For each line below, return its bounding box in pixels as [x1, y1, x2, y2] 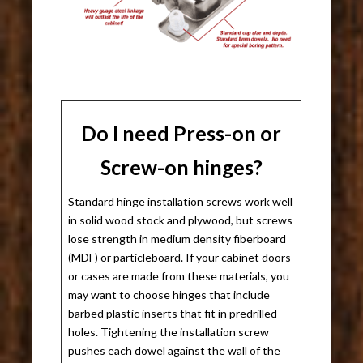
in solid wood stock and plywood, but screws [68, 213, 293, 228]
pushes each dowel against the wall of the [68, 344, 281, 358]
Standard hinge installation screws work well [68, 194, 293, 209]
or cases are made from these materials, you [68, 269, 290, 284]
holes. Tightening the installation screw [68, 325, 270, 340]
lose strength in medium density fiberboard [68, 232, 287, 246]
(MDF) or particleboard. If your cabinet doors [68, 250, 292, 265]
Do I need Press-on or [81, 121, 282, 146]
